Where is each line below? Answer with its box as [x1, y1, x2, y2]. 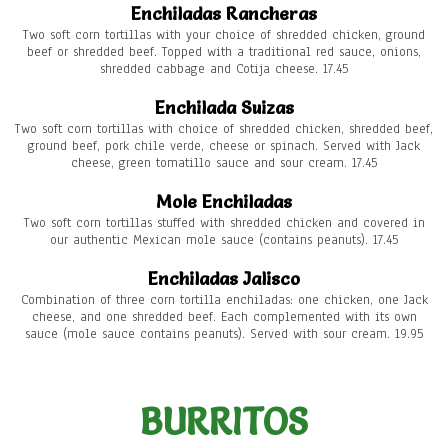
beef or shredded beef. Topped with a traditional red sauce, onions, [27, 43, 421, 62]
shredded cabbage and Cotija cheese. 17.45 [100, 60, 348, 79]
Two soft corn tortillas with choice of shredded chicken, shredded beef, [15, 120, 433, 139]
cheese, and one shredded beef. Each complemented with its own [31, 308, 417, 327]
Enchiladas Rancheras [131, 2, 317, 26]
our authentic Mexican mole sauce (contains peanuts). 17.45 [50, 231, 398, 250]
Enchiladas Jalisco [148, 267, 300, 291]
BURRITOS [140, 400, 308, 445]
